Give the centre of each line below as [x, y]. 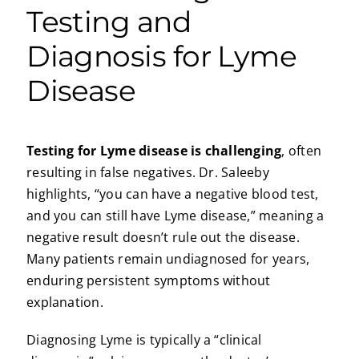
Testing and [109, 22]
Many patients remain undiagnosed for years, [168, 258]
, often [302, 150]
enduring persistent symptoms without [149, 280]
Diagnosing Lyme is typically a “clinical [144, 339]
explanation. [65, 302]
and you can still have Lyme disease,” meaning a [175, 215]
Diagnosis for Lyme [162, 56]
